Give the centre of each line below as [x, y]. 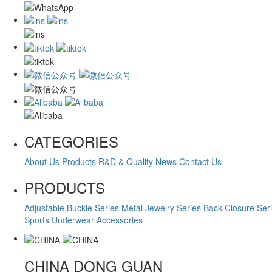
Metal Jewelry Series [161, 208]
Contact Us [200, 162]
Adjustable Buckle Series [72, 208]
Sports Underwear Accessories [83, 220]
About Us [42, 162]
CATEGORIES [71, 141]
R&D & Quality [126, 162]
